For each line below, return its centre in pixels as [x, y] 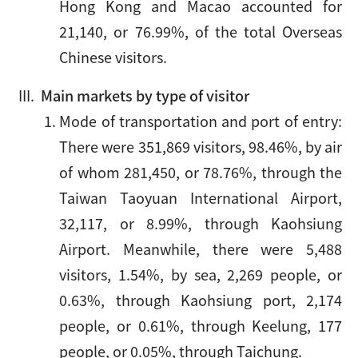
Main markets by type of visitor [144, 95]
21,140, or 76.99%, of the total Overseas [201, 31]
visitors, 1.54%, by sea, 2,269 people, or [201, 274]
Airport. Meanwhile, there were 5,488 [201, 249]
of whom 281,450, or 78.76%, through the [201, 172]
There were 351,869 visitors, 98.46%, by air [201, 146]
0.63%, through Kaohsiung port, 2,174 [201, 300]
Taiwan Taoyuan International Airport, [201, 197]
